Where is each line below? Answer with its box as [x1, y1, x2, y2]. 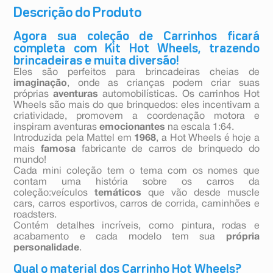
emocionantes [99, 123, 166, 132]
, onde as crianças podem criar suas [67, 79, 260, 88]
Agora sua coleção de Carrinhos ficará [13, 31, 260, 43]
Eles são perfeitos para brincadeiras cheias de [13, 68, 260, 77]
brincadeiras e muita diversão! [13, 55, 180, 67]
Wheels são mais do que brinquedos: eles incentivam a [13, 101, 260, 110]
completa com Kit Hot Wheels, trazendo [13, 43, 260, 55]
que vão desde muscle [141, 189, 260, 198]
